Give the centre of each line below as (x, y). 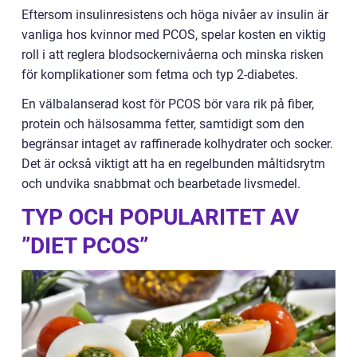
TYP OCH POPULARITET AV (160, 217)
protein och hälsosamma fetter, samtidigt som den (163, 124)
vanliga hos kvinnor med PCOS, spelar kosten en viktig (174, 35)
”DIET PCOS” (85, 246)
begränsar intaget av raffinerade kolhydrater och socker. (177, 144)
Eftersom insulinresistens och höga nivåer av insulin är (175, 15)
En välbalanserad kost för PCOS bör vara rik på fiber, (168, 104)
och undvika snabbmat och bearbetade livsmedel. (161, 184)
